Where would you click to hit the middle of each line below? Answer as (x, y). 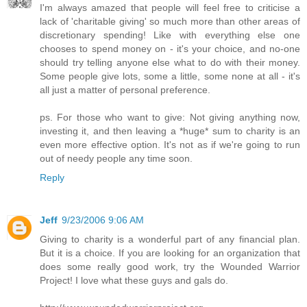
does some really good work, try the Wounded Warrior (170, 266)
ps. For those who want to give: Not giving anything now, (170, 117)
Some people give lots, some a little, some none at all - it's (170, 76)
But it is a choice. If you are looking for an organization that (170, 253)
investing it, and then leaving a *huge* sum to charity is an (170, 131)
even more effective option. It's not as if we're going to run (170, 145)
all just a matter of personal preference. (125, 90)
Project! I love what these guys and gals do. (134, 280)
